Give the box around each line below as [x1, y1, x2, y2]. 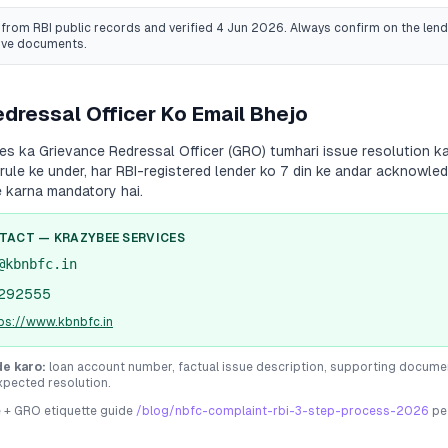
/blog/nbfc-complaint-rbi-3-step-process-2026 [136, 404, 429, 418]
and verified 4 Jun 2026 [141, 21, 284, 35]
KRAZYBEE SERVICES [53, 231, 185, 245]
